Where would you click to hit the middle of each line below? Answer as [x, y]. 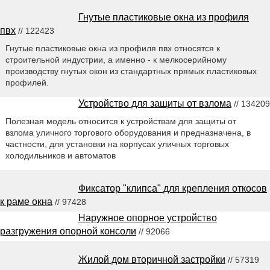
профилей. [27, 82]
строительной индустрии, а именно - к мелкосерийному [116, 59]
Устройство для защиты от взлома [155, 103]
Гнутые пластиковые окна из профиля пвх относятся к [112, 48]
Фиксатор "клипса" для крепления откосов [173, 188]
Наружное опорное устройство [148, 218]
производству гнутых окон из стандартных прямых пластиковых [131, 71]
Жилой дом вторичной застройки [152, 259]
